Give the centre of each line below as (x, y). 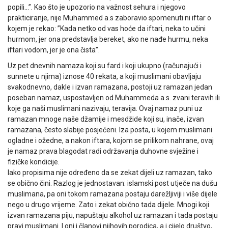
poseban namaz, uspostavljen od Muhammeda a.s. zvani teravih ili (114, 97)
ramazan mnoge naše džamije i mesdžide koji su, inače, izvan (106, 119)
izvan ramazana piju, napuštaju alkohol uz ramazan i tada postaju (113, 215)
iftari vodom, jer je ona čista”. (54, 50)
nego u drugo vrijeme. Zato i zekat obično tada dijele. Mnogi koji (108, 204)
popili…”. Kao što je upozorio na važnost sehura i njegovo (97, 7)
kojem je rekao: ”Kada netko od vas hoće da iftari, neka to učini (107, 28)
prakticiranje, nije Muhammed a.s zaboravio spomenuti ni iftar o (109, 18)
